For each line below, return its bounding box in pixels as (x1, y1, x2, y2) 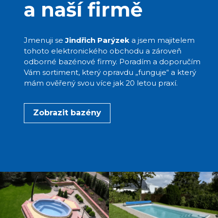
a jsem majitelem (129, 35, 195, 45)
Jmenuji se (23, 35, 65, 45)
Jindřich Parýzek (65, 35, 129, 45)
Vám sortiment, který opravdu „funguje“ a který (23, 67, 196, 77)
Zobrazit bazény (33, 108, 101, 118)
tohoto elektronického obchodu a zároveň (23, 46, 182, 55)
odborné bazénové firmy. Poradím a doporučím (23, 56, 200, 66)
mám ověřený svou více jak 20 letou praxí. (23, 78, 178, 88)
